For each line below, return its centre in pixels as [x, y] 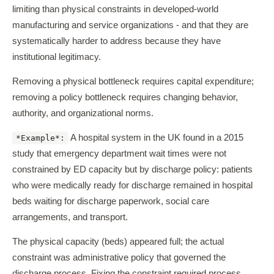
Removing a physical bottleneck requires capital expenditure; [133, 81]
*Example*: [40, 138]
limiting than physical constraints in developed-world [115, 9]
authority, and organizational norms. [83, 113]
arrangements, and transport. [70, 217]
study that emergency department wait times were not [119, 154]
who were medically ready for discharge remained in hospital [132, 185]
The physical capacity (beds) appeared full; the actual [118, 242]
